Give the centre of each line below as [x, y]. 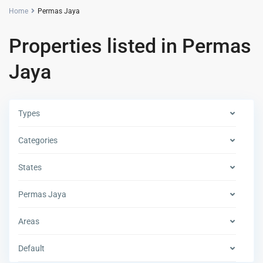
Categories [38, 141]
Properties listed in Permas [130, 46]
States [30, 168]
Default [32, 249]
